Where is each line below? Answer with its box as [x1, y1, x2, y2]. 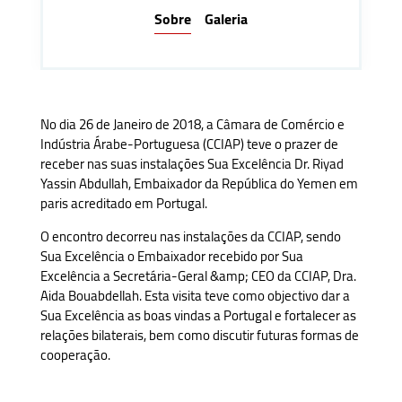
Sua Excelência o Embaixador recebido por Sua [39, 243, 303, 270]
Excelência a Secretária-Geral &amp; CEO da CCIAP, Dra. [39, 263, 356, 290]
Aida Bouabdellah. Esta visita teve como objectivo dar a [39, 283, 350, 310]
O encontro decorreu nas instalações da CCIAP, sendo [39, 223, 341, 250]
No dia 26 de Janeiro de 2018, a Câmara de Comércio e [39, 111, 345, 138]
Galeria [204, 5, 248, 33]
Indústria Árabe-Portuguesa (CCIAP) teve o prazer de [39, 131, 338, 158]
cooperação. [39, 342, 110, 369]
